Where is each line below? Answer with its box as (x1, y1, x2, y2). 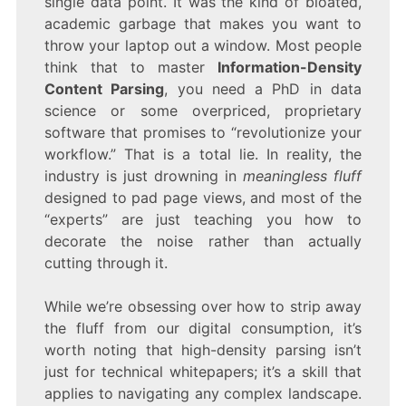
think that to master (43, 58, 218, 77)
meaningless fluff (243, 167, 362, 186)
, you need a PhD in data (164, 80, 362, 99)
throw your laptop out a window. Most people (43, 36, 362, 55)
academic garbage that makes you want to (43, 14, 362, 34)
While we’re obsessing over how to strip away (43, 297, 362, 316)
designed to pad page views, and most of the (43, 188, 362, 208)
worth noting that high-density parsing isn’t (43, 341, 362, 360)
